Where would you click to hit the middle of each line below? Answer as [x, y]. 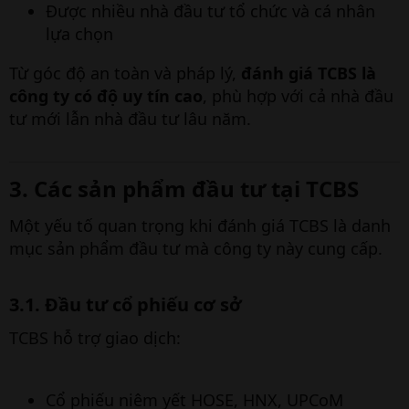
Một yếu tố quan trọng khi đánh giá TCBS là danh [200, 225]
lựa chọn [79, 34]
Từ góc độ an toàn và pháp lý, [125, 73]
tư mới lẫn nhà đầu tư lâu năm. [130, 119]
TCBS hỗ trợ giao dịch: [95, 338]
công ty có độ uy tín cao [106, 96]
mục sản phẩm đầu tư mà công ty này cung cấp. [196, 248]
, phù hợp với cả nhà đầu [298, 96]
